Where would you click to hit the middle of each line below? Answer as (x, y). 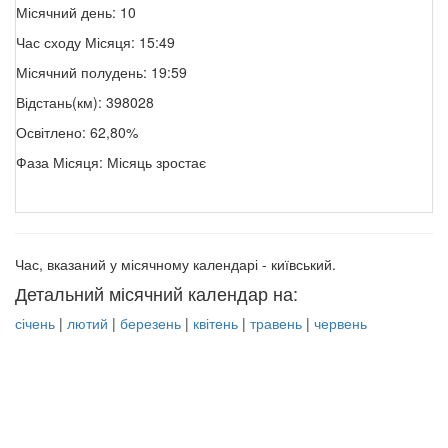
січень (35, 323)
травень (276, 323)
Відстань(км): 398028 (85, 102)
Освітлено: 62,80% (77, 132)
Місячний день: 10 (76, 12)
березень (150, 323)
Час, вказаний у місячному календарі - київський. (175, 264)
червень (340, 323)
